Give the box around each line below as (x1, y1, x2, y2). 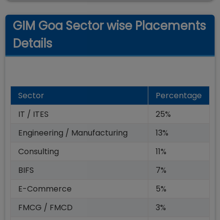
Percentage (156, 90, 202, 101)
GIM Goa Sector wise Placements (13, 18, 206, 34)
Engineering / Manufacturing (18, 127, 128, 138)
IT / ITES (18, 109, 49, 120)
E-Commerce (18, 183, 72, 194)
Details (13, 35, 52, 52)
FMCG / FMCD (18, 202, 73, 213)
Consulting (18, 146, 59, 157)
